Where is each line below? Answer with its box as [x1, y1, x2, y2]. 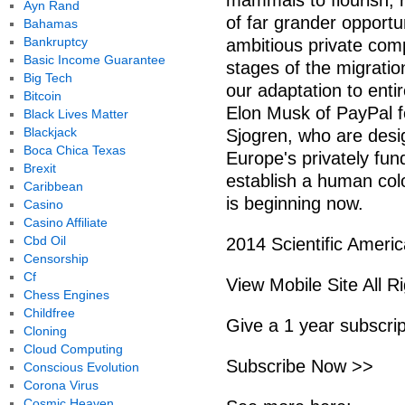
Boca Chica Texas [23, 143, 126, 157]
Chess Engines [23, 287, 109, 302]
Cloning [23, 324, 67, 338]
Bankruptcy [23, 34, 88, 49]
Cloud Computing [23, 342, 123, 356]
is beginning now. [226, 193, 363, 213]
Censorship [23, 251, 89, 266]
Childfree [23, 306, 75, 320]
